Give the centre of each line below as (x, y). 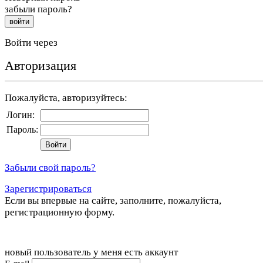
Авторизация (41, 66)
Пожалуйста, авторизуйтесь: (66, 98)
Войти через (31, 43)
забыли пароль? (38, 9)
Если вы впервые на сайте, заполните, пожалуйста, (113, 201)
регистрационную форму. (60, 213)
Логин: (21, 115)
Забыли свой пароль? (50, 168)
